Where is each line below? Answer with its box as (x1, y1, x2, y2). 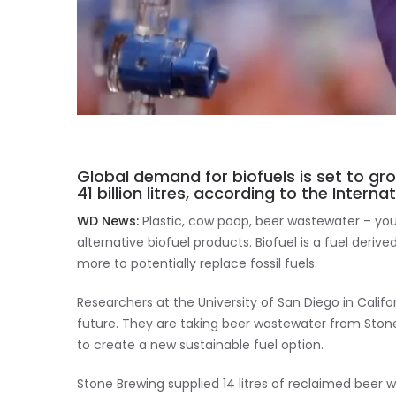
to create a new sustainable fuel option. (77, 337, 324, 355)
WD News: (77, 213, 139, 232)
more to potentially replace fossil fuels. (77, 255, 317, 274)
